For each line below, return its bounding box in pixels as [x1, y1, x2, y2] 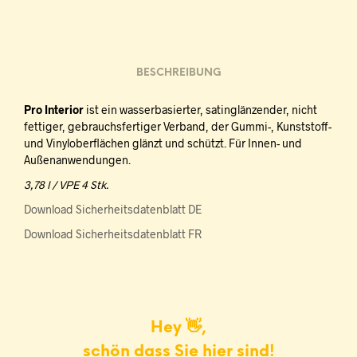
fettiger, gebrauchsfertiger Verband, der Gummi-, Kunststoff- [24, 120, 331, 133]
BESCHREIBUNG [135, 67, 222, 78]
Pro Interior [24, 103, 84, 116]
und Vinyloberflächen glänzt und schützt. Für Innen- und [24, 136, 302, 150]
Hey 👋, [151, 320, 206, 336]
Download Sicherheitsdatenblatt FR [24, 227, 202, 241]
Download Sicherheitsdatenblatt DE [24, 202, 202, 216]
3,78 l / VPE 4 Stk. [24, 178, 108, 191]
